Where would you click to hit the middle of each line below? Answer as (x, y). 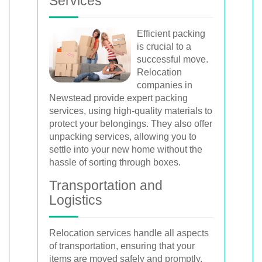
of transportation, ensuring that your (122, 246)
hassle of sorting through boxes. (115, 162)
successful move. (173, 59)
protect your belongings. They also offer (131, 124)
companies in (165, 85)
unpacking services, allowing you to (123, 137)
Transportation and (106, 185)
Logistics (76, 200)
